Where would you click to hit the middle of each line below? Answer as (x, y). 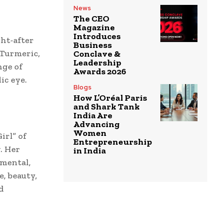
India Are (93, 115)
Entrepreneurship (113, 142)
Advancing (97, 124)
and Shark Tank (107, 106)
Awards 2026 (100, 71)
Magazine (94, 27)
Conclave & (97, 54)
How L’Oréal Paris (110, 98)
